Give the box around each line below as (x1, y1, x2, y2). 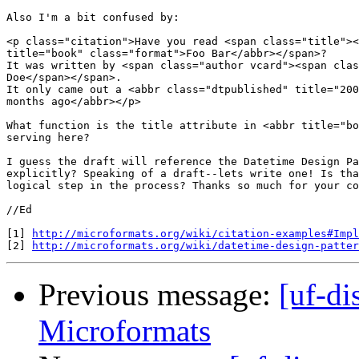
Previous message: (38, 277, 279, 313)
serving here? (6, 131, 90, 144)
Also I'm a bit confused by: (6, 11, 179, 24)
